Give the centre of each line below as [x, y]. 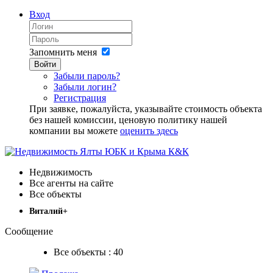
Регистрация [80, 98]
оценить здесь [149, 131]
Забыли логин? [85, 87]
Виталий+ [48, 211]
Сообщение [29, 232]
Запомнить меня [63, 52]
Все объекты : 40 [88, 252]
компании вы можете [75, 131]
